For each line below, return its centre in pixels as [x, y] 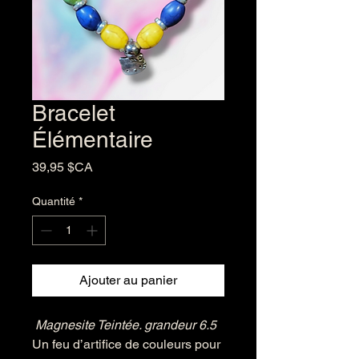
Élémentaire [93, 139]
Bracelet [74, 113]
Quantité [54, 201]
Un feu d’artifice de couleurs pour [126, 344]
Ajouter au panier [128, 280]
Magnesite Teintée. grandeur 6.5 [124, 325]
